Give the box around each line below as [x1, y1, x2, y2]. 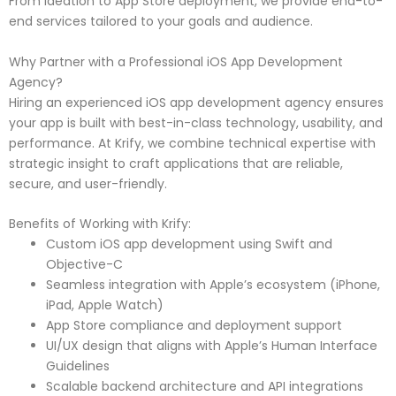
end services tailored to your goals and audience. [9, 12, 313, 31]
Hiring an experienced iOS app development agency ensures [9, 93, 384, 111]
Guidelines [46, 356, 110, 375]
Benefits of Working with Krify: [9, 214, 191, 232]
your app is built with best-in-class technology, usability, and [9, 113, 383, 132]
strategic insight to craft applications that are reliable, [9, 154, 343, 172]
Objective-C [46, 255, 123, 273]
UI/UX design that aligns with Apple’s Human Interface [46, 336, 377, 354]
